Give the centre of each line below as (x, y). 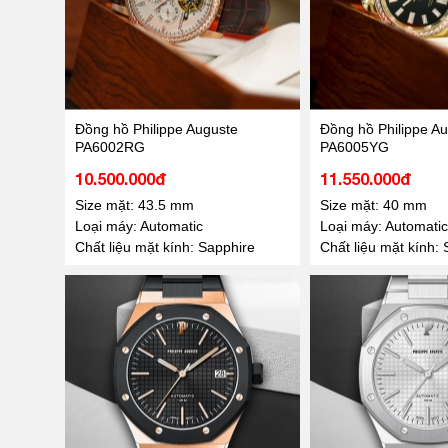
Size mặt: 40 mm (373, 204)
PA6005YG (354, 146)
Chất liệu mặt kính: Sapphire (164, 246)
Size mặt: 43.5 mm (134, 204)
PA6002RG (109, 146)
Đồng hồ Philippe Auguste (156, 128)
